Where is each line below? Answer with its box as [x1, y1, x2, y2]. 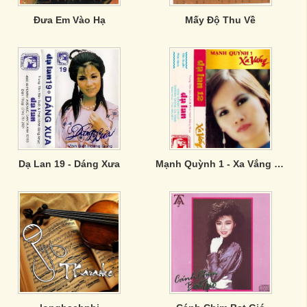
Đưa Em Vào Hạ [33, 14, 106, 25]
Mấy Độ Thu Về [185, 14, 256, 25]
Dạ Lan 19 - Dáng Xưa [19, 158, 121, 169]
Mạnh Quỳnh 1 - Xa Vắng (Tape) [273, 158, 284, 169]
